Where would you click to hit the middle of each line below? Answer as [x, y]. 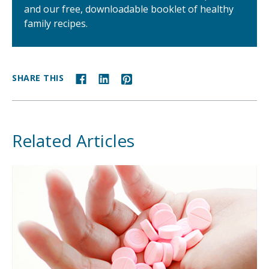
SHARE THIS [38, 78]
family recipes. [56, 23]
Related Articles [73, 140]
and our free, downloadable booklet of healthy [129, 9]
